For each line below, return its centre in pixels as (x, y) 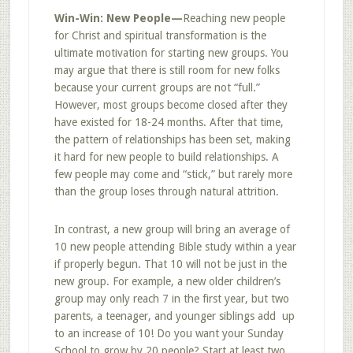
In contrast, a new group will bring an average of (172, 229)
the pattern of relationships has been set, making (172, 139)
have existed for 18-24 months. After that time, (169, 122)
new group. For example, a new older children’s (167, 281)
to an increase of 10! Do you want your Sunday (169, 333)
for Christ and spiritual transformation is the (160, 35)
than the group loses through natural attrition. (166, 191)
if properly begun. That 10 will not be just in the (170, 264)
